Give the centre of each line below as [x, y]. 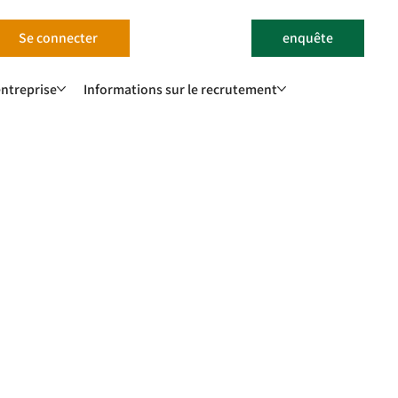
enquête [308, 38]
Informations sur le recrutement [180, 88]
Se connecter [59, 38]
